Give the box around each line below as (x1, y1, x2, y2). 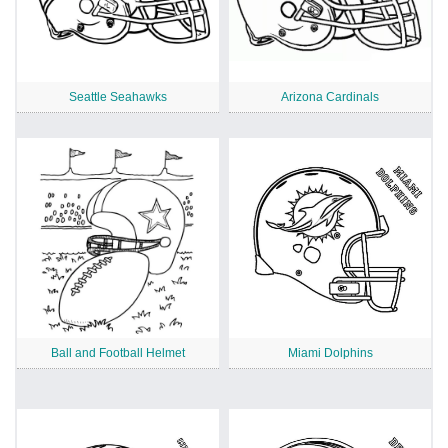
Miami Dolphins (287, 346, 373, 361)
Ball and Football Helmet (51, 346, 185, 361)
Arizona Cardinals (281, 90, 379, 105)
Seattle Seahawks (69, 90, 167, 105)
